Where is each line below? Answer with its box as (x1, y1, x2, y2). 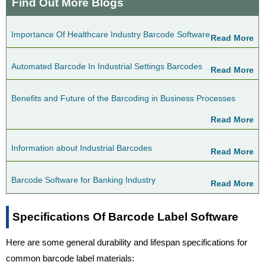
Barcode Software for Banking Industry (11, 175, 156, 185)
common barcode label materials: (6, 253, 134, 264)
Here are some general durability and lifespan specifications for (6, 237, 247, 248)
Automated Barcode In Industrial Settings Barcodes (11, 62, 202, 72)
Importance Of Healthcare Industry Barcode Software (11, 30, 210, 40)
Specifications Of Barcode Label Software (12, 211, 238, 224)
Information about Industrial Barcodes (11, 143, 152, 153)
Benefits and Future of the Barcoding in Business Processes (11, 93, 235, 104)
